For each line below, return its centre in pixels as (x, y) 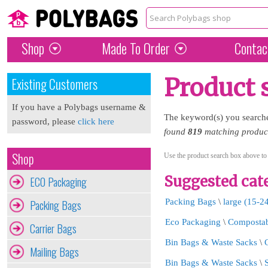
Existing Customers (55, 84)
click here (96, 121)
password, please (45, 121)
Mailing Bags (54, 252)
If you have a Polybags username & (79, 107)
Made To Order (135, 48)
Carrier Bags (53, 228)
